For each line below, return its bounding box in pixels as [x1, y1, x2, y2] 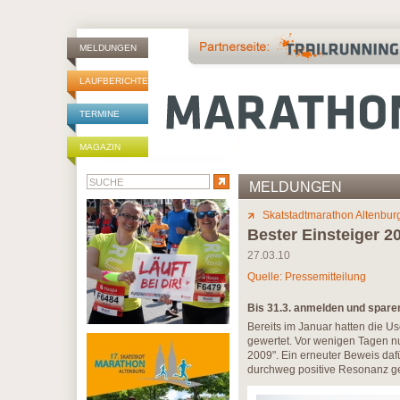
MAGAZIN [79, 142, 121, 152]
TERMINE [79, 109, 120, 119]
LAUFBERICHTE [79, 76, 148, 86]
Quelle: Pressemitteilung [247, 271, 366, 283]
